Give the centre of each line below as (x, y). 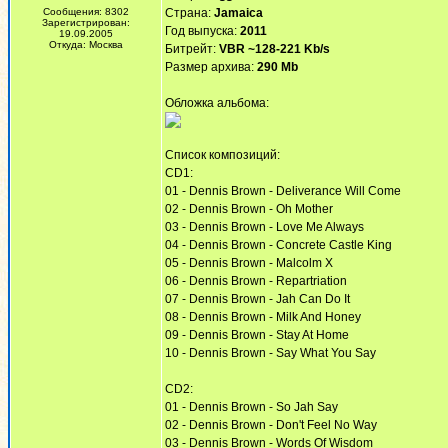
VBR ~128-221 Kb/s (274, 49)
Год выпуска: (202, 31)
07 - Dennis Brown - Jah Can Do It (257, 299)
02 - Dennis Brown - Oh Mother (249, 209)
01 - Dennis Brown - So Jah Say (251, 407)
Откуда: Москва (86, 44)
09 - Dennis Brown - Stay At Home (257, 335)
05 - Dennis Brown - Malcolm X (249, 263)
